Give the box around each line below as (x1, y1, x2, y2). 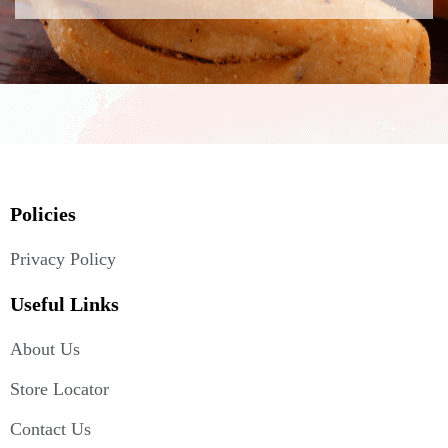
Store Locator (10, 378, 109, 399)
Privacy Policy (10, 248, 116, 269)
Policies (10, 202, 76, 225)
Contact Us (10, 418, 91, 439)
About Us (10, 338, 80, 359)
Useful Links (10, 292, 119, 315)
